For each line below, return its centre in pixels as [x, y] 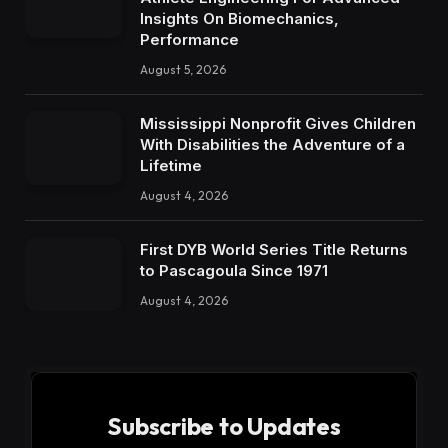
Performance [189, 39]
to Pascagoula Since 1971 [234, 270]
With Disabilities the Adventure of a [272, 144]
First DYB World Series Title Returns [274, 249]
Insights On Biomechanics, [239, 18]
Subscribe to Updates [224, 426]
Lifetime [171, 165]
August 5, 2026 [183, 69]
